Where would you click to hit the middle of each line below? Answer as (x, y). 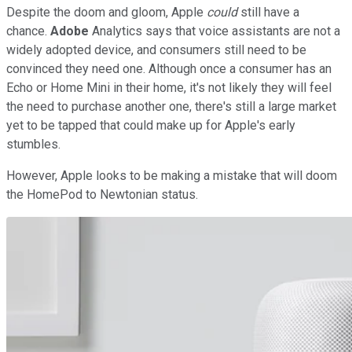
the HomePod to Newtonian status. (102, 195)
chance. (28, 31)
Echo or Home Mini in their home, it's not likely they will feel (169, 88)
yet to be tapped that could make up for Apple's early (151, 126)
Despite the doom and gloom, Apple (106, 13)
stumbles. (33, 145)
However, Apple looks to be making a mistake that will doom (172, 176)
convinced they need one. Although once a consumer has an (169, 69)
